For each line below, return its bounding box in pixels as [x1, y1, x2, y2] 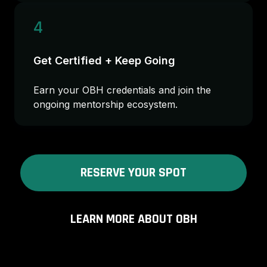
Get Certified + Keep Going [33, 54, 175, 67]
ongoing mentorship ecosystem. [33, 98, 178, 110]
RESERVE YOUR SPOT [80, 164, 187, 181]
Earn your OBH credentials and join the [33, 84, 211, 96]
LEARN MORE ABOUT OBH [70, 211, 197, 228]
